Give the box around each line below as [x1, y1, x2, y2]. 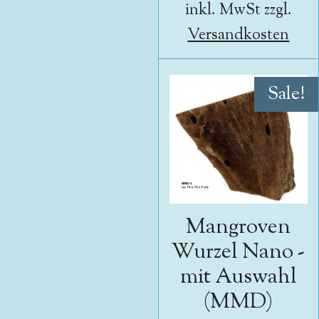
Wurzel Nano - [172, 237, 305, 268]
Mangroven [186, 212, 291, 244]
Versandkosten [187, 24, 290, 47]
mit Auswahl [179, 262, 297, 293]
